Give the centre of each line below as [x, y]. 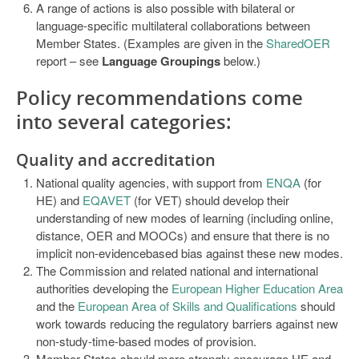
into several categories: [124, 121]
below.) [240, 61]
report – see [69, 61]
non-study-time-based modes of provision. [146, 341]
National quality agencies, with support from [151, 182]
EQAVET [107, 200]
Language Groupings [161, 61]
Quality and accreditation [116, 160]
